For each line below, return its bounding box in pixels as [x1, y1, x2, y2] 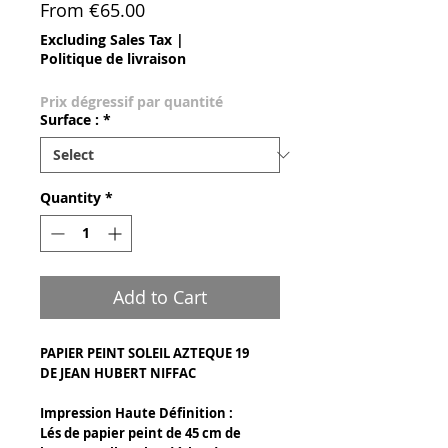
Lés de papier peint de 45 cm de [40, 423, 241, 442]
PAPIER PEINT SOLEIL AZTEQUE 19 [40, 343, 249, 362]
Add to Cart [113, 284, 207, 309]
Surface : [40, 109, 99, 129]
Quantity [40, 187, 101, 207]
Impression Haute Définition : [40, 403, 233, 422]
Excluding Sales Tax [40, 29, 172, 49]
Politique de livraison [40, 48, 186, 68]
